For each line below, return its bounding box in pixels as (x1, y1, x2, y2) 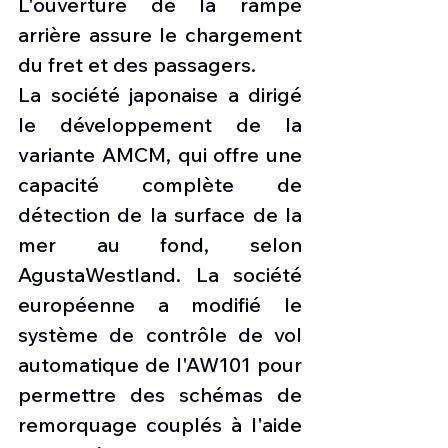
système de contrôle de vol (18, 322, 302, 348)
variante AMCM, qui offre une (18, 142, 302, 168)
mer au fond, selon (18, 232, 302, 258)
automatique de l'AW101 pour (18, 352, 302, 378)
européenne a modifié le (18, 292, 302, 318)
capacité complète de (18, 172, 302, 198)
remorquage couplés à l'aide (18, 412, 302, 438)
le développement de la (18, 112, 302, 138)
